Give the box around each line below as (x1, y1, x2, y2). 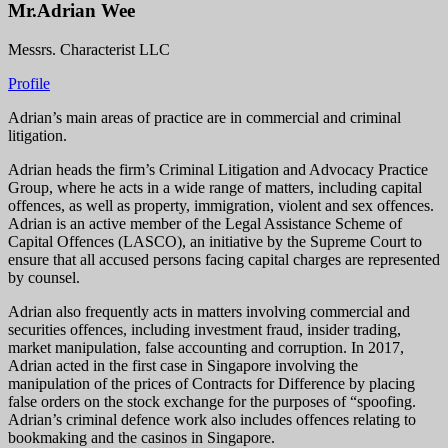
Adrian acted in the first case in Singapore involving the (8, 356, 358, 374)
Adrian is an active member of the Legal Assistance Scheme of (8, 214, 402, 232)
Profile (8, 74, 50, 92)
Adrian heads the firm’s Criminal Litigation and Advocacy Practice (8, 160, 428, 178)
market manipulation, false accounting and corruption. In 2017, (8, 338, 404, 356)
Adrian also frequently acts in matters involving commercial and (8, 302, 410, 320)
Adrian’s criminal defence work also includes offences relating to (8, 410, 416, 428)
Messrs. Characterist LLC (8, 40, 170, 58)
